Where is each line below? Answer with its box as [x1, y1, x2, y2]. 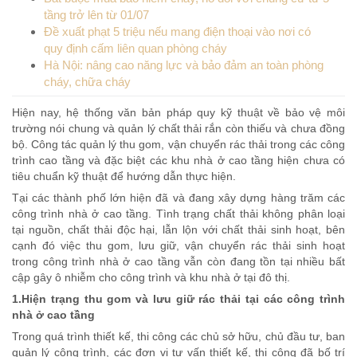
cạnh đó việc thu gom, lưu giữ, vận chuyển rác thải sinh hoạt [12, 239, 345, 253]
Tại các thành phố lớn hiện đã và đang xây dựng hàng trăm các [12, 191, 345, 205]
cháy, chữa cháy [43, 74, 131, 88]
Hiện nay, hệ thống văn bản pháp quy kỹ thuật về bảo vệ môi [12, 105, 345, 119]
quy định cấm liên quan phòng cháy [43, 41, 227, 55]
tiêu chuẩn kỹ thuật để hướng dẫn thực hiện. [12, 169, 236, 182]
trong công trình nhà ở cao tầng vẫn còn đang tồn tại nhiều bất [12, 255, 345, 269]
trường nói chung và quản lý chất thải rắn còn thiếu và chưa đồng [12, 121, 345, 135]
